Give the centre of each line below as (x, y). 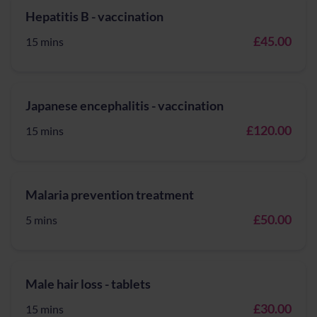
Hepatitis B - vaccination (94, 16)
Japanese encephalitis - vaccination (125, 105)
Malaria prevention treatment (110, 195)
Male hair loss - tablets (88, 284)
